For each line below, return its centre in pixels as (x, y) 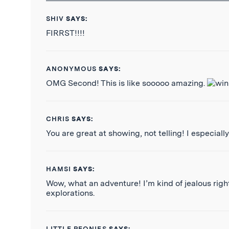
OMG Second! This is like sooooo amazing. (127, 83)
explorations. (70, 193)
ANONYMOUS (72, 68)
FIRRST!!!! (65, 33)
